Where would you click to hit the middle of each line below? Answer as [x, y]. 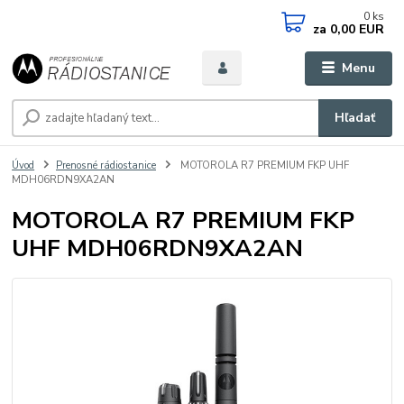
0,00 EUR [356, 29]
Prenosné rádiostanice [106, 166]
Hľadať [355, 118]
